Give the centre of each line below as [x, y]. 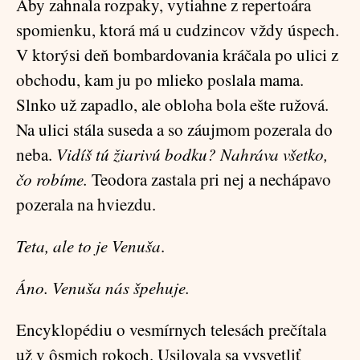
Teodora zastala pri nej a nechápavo [211, 179]
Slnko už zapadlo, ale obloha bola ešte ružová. [172, 104]
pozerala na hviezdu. [86, 204]
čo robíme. [54, 179]
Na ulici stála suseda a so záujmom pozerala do [174, 129]
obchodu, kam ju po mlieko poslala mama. [160, 80]
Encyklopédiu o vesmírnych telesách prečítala [171, 329]
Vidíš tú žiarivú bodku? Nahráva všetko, [192, 154]
